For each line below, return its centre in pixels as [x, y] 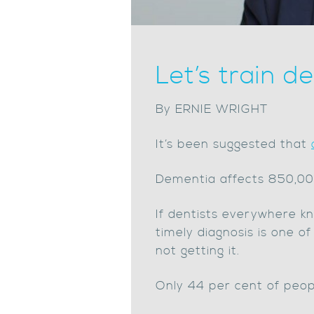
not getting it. [198, 251]
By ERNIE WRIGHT [212, 109]
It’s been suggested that [233, 144]
